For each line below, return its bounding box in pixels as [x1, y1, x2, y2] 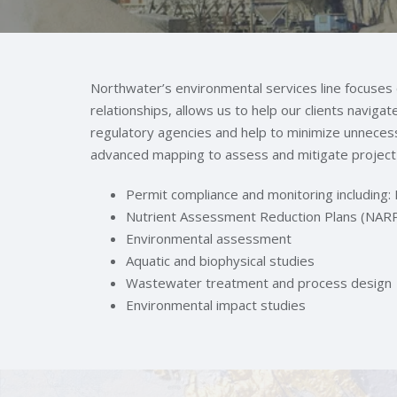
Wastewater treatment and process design [126, 274, 392, 292]
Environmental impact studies [126, 296, 306, 314]
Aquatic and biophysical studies [126, 252, 315, 269]
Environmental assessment [126, 230, 292, 247]
